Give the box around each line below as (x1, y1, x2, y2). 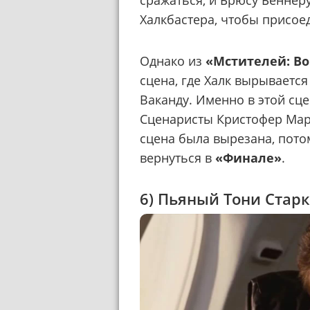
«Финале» (215, 149, 282, 167)
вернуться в (140, 149, 215, 167)
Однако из (140, 53, 206, 70)
